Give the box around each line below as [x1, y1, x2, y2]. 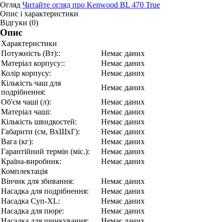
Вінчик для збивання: [1, 177, 74, 185]
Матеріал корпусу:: [1, 59, 65, 67]
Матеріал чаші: [1, 108, 51, 116]
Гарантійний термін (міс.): [1, 147, 90, 156]
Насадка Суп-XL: [1, 197, 60, 205]
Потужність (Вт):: [1, 49, 60, 57]
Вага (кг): [1, 137, 33, 146]
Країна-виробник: [1, 157, 61, 166]
